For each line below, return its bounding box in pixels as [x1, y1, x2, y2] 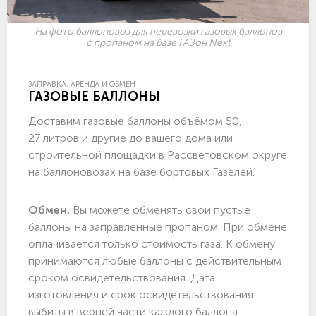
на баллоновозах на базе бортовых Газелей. [28, 165, 255, 179]
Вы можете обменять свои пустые [70, 203, 250, 217]
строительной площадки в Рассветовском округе [28, 148, 287, 162]
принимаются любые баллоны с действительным [28, 254, 281, 268]
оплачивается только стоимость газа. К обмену [28, 237, 275, 251]
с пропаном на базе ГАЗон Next [85, 37, 231, 49]
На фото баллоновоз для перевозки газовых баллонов [34, 25, 282, 38]
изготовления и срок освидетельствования [28, 288, 253, 302]
